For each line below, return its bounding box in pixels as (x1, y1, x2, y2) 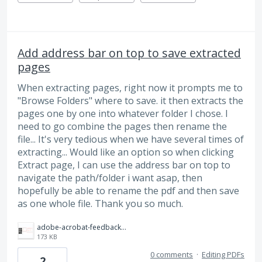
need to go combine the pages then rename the (18, 119, 227, 133)
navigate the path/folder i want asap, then (18, 171, 202, 184)
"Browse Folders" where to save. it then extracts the (18, 94, 243, 107)
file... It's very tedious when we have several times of (18, 132, 244, 146)
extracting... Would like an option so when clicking (18, 145, 234, 158)
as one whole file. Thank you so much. (18, 196, 183, 210)
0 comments (150, 249, 193, 260)
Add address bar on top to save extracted (18, 44, 241, 61)
